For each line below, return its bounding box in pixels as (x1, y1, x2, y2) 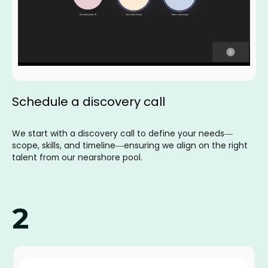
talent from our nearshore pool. (12, 151, 142, 164)
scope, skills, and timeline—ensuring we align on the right (12, 139, 248, 152)
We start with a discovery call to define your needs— (12, 127, 233, 140)
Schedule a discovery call (12, 93, 165, 111)
